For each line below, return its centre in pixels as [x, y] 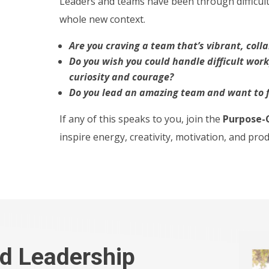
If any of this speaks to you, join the [141, 119]
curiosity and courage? [121, 77]
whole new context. [102, 19]
